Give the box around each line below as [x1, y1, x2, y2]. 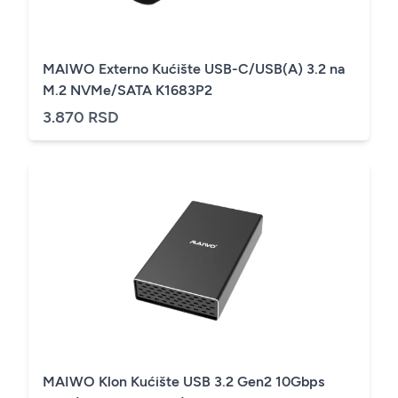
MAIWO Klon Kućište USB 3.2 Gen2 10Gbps [43, 373, 324, 391]
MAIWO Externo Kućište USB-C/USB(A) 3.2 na [43, 60, 345, 78]
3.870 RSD [43, 107, 119, 128]
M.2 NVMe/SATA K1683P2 [43, 82, 212, 99]
